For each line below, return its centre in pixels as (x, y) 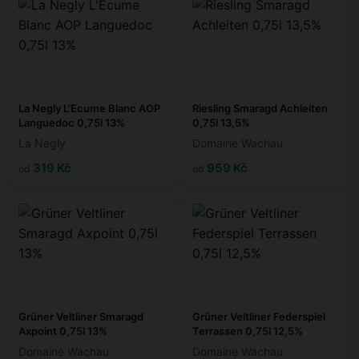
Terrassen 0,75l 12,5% (248, 331)
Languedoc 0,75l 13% (72, 123)
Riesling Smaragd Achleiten (260, 109)
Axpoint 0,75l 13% (63, 331)
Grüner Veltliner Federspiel (259, 317)
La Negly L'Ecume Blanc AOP (89, 109)
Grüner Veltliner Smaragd (81, 317)
